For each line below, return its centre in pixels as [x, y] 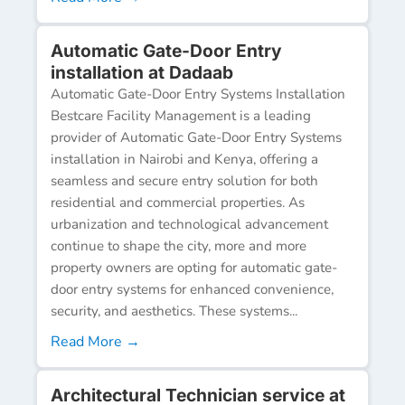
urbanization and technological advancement [189, 224]
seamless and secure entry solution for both [184, 180]
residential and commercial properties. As [178, 202]
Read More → [95, 341]
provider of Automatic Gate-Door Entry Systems [196, 137]
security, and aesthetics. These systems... [174, 311]
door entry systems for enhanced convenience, [192, 289]
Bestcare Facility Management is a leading [181, 115]
